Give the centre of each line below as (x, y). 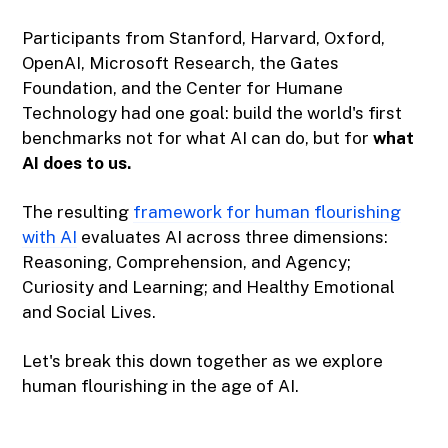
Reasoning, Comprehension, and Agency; (187, 262)
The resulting (78, 212)
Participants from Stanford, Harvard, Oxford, (204, 38)
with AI (50, 237)
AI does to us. (77, 163)
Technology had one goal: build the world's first (212, 113)
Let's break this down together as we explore (203, 361)
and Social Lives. (89, 312)
